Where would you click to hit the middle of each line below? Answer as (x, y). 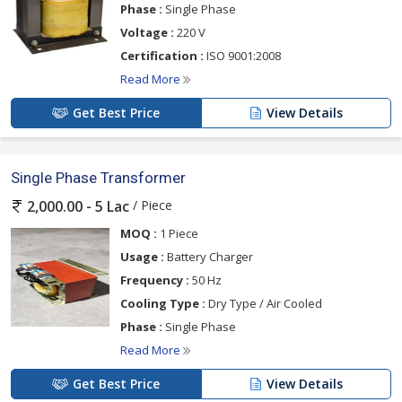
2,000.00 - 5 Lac (78, 206)
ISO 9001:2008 (242, 55)
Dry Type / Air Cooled (264, 303)
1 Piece (178, 233)
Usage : (142, 257)
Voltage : (147, 32)
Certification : (162, 55)
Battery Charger (209, 257)
